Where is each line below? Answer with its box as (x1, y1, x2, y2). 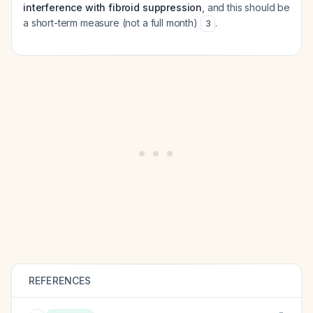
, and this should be (202, 1, 290, 13)
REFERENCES (29, 275, 92, 286)
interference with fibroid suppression (23, 1, 203, 13)
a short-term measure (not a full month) (23, 17, 201, 29)
